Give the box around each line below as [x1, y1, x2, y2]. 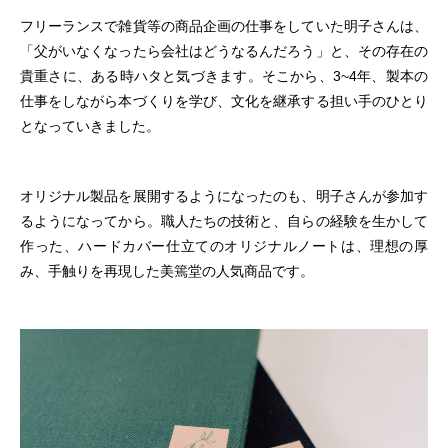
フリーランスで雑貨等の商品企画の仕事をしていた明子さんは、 [20, 18, 428, 35]
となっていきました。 [20, 118, 160, 135]
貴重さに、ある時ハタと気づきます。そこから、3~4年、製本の [20, 68, 428, 85]
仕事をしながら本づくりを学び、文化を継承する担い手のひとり [20, 93, 428, 110]
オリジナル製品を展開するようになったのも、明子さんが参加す [20, 188, 428, 205]
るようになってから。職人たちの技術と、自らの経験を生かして [20, 213, 428, 230]
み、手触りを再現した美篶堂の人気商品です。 [20, 263, 314, 280]
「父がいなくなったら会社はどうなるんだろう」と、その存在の [20, 43, 428, 60]
